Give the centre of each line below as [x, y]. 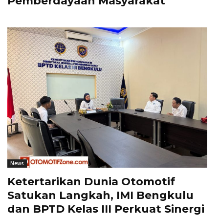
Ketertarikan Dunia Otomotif [91, 181]
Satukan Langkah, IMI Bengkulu [100, 195]
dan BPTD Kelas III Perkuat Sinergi [106, 209]
